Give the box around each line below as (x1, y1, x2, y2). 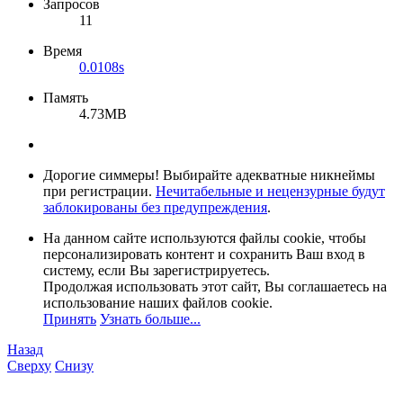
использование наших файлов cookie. (43, 295, 273, 311)
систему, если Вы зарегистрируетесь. (43, 263, 270, 279)
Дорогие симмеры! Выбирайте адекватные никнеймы (43, 167, 375, 184)
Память (43, 90, 88, 106)
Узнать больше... (100, 311, 201, 327)
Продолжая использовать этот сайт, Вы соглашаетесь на (43, 279, 387, 295)
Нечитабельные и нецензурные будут (156, 184, 385, 200)
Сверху (7, 358, 51, 374)
